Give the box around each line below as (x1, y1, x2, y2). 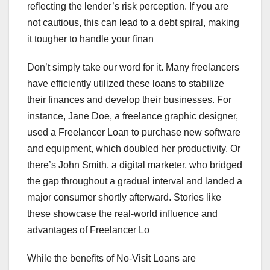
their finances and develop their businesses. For (27, 95, 231, 105)
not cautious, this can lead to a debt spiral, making (27, 17, 239, 28)
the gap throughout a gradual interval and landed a (27, 176, 242, 187)
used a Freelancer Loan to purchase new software (27, 127, 240, 138)
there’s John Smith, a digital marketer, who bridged (27, 160, 242, 171)
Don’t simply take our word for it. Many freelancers (27, 62, 239, 73)
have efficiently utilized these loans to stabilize (27, 78, 224, 89)
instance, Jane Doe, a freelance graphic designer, (27, 111, 238, 122)
